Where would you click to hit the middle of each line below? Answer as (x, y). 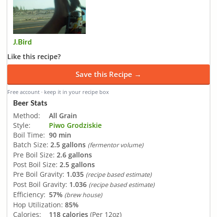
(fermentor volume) (116, 145)
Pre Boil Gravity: (39, 174)
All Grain (63, 116)
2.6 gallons (74, 155)
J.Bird (23, 43)
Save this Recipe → (108, 74)
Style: (22, 125)
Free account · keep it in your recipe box (58, 92)
